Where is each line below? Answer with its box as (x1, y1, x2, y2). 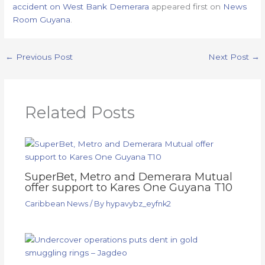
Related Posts (24, 102, 135, 122)
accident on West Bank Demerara (12, 2, 150, 12)
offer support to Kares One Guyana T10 (24, 180, 232, 194)
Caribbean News (24, 199, 88, 208)
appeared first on (149, 2, 224, 12)
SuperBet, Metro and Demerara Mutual (24, 169, 232, 183)
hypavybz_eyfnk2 (105, 199, 171, 208)
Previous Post (14, 52, 73, 62)
